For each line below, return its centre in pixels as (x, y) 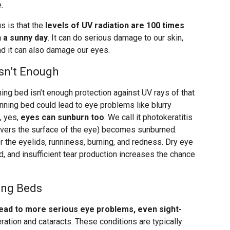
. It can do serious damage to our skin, (116, 38)
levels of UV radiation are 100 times (115, 26)
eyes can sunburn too (62, 118)
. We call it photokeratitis (148, 118)
